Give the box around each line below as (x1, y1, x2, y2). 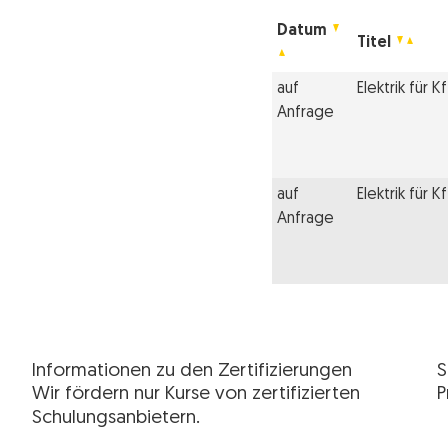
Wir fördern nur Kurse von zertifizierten (32, 384, 360, 404)
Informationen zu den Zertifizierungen (32, 361, 352, 381)
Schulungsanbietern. (32, 408, 200, 428)
